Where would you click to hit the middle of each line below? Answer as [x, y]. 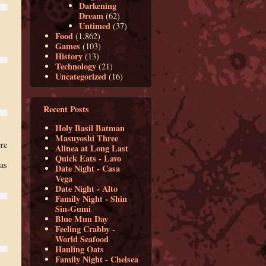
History [69, 56]
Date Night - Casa [88, 168]
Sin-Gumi [73, 208]
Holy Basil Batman [90, 128]
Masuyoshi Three [87, 138]
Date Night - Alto [87, 188]
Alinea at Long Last [92, 148]
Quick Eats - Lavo [88, 158]
